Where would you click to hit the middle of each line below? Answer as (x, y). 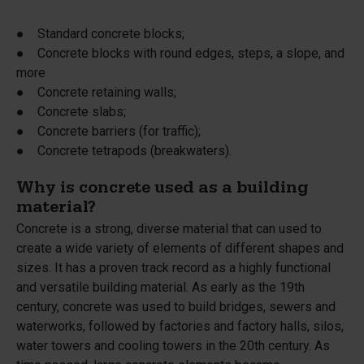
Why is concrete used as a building (162, 190)
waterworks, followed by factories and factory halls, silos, (180, 326)
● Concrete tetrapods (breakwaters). (124, 151)
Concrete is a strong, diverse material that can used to (169, 229)
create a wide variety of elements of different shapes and (180, 248)
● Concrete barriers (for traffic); (108, 131)
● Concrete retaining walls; (96, 92)
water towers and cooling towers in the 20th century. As (173, 346)
